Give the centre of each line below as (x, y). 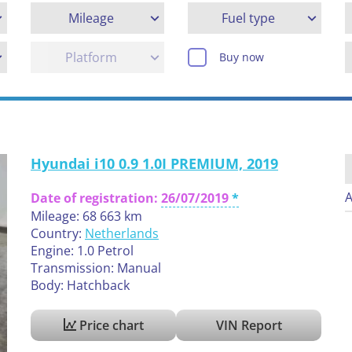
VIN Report (249, 326)
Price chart (110, 326)
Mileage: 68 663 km (86, 216)
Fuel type (248, 18)
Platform (91, 58)
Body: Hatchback (80, 286)
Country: (58, 234)
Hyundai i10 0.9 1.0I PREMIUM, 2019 (154, 164)
